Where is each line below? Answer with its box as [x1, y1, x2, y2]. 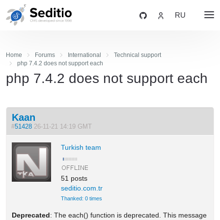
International [67, 52, 101, 58]
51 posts [61, 174, 88, 182]
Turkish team [61, 143, 102, 151]
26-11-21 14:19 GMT [32, 123, 96, 130]
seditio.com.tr [61, 184, 103, 192]
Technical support [113, 52, 161, 58]
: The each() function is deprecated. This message [50, 211, 207, 219]
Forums [34, 52, 55, 58]
